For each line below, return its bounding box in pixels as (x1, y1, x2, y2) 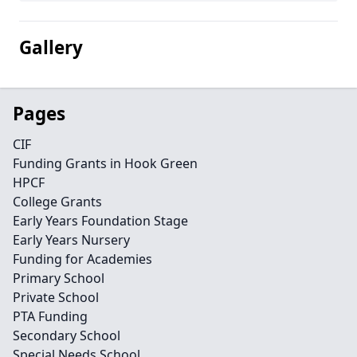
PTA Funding (13, 308, 88, 325)
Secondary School (13, 327, 120, 344)
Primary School (13, 269, 104, 287)
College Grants (13, 193, 102, 210)
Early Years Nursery (13, 231, 130, 249)
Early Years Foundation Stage (13, 212, 188, 229)
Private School (13, 288, 99, 306)
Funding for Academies (13, 250, 152, 268)
